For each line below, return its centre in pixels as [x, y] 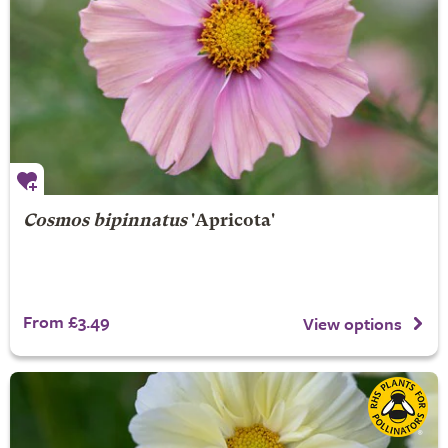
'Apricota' [230, 221]
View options [352, 323]
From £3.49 [66, 321]
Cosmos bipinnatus [104, 221]
